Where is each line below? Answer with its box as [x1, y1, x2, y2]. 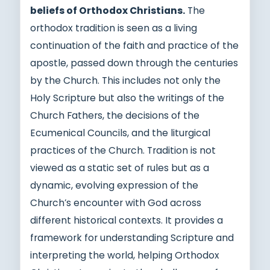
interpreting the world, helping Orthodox [30, 248, 219, 262]
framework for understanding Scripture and [30, 231, 234, 244]
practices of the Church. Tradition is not [30, 143, 216, 157]
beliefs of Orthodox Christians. [30, 4, 185, 17]
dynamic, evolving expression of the [30, 178, 198, 192]
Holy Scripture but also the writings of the [30, 91, 224, 104]
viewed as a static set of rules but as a [30, 161, 209, 174]
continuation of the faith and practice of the [30, 39, 239, 52]
